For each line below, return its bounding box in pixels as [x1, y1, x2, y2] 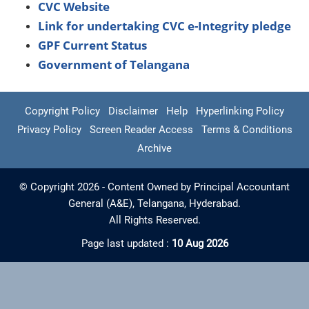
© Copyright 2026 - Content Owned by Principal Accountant [19, 181, 290, 193]
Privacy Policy [17, 123, 81, 136]
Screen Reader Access [89, 123, 193, 136]
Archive [137, 142, 172, 154]
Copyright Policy [25, 105, 100, 117]
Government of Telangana [38, 57, 190, 72]
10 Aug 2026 [171, 237, 228, 250]
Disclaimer [108, 105, 158, 117]
